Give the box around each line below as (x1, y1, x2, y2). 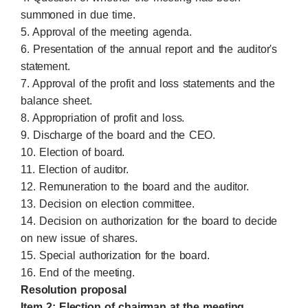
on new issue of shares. (21, 232, 137, 244)
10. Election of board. (21, 146, 125, 158)
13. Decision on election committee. (21, 198, 195, 210)
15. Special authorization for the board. (21, 250, 210, 261)
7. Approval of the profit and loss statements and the (21, 78, 275, 89)
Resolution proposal (21, 284, 126, 296)
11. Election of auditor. (21, 164, 129, 175)
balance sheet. (21, 95, 92, 107)
